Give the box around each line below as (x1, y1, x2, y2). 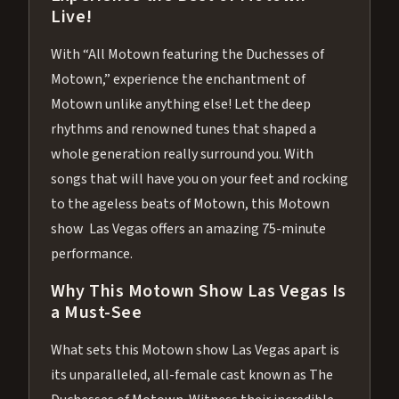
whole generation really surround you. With (51, 143, 313, 164)
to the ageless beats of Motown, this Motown (51, 193, 330, 214)
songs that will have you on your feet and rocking (51, 168, 348, 189)
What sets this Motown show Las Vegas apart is (51, 339, 339, 360)
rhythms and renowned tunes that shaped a (51, 118, 316, 139)
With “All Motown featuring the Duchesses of (51, 44, 324, 64)
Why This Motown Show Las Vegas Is (51, 278, 346, 304)
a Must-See (51, 299, 142, 325)
